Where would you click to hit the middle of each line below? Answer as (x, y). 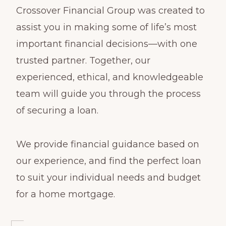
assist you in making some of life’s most (106, 27)
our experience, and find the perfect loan (108, 161)
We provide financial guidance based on (107, 144)
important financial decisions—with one (106, 44)
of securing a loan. (57, 110)
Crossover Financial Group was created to (110, 10)
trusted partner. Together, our (83, 60)
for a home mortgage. (65, 194)
